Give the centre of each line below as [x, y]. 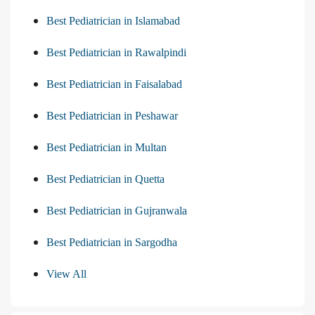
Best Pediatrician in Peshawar [112, 115]
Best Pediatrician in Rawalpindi [116, 52]
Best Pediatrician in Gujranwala [117, 210]
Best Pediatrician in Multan [107, 147]
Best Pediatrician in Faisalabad [114, 84]
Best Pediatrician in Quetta [105, 179]
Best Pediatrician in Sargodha [112, 242]
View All [66, 274]
